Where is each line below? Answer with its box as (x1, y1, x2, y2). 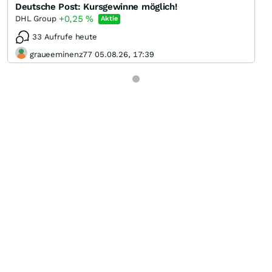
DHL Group (15, 14, 56, 24)
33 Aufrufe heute (32, 32, 97, 42)
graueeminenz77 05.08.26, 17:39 (30, 49, 155, 59)
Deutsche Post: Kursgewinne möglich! (15, 1, 177, 13)
